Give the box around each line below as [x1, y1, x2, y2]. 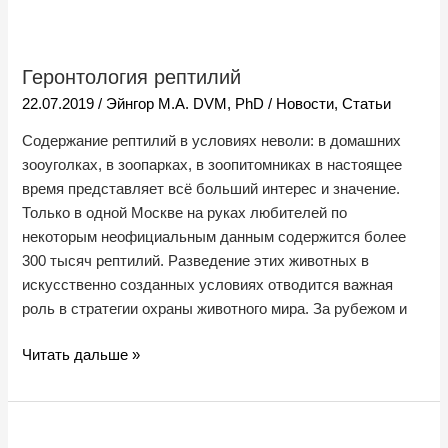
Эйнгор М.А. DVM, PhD [106, 95, 269, 112]
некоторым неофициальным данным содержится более [22, 229, 407, 246]
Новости [276, 95, 335, 112]
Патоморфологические [21, 426, 179, 443]
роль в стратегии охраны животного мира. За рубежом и [22, 301, 408, 318]
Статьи [342, 95, 392, 112]
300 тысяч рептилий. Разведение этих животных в [22, 253, 370, 270]
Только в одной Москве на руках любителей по [22, 205, 348, 222]
